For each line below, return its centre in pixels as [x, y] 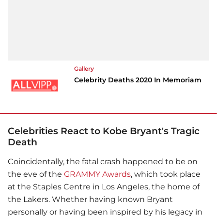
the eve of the [36, 174]
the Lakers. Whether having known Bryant [90, 199]
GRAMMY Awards [97, 174]
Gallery [84, 68]
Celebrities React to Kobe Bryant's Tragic [104, 131]
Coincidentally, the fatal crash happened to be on [103, 161]
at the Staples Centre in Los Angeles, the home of [104, 186]
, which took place [166, 174]
